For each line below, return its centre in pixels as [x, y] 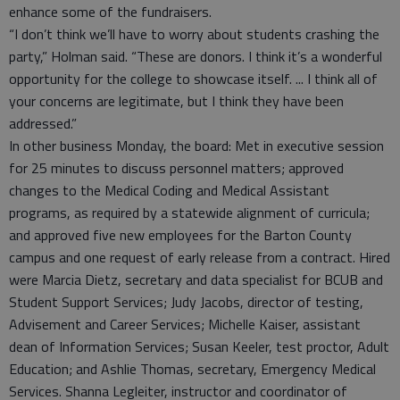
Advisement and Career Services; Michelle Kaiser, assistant [185, 324]
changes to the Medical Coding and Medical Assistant [169, 190]
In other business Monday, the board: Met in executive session [196, 146]
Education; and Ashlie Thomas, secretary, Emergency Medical [192, 369]
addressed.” [43, 123]
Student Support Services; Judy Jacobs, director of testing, [186, 302]
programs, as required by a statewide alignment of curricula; [189, 212]
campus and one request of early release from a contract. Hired [200, 257]
